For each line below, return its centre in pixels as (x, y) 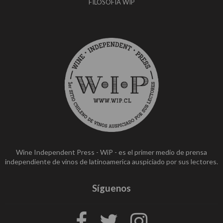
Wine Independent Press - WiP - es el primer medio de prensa (111, 152)
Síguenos (111, 188)
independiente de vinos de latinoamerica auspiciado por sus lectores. (111, 161)
